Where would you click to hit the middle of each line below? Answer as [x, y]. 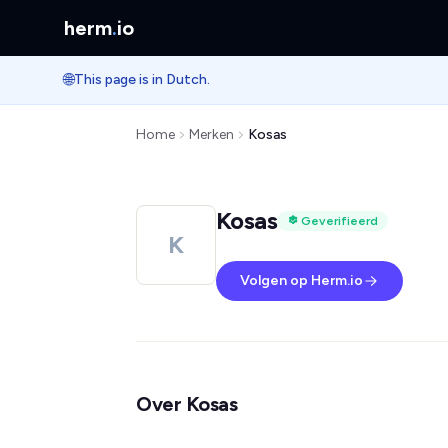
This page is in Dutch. [142, 79]
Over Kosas [186, 404]
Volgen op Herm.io [301, 280]
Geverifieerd [339, 221]
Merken [211, 134]
